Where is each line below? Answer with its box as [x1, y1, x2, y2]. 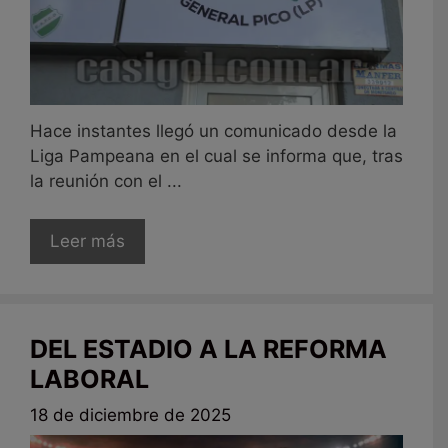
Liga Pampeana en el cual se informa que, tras [30, 145, 403, 166]
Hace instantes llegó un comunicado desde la [30, 120, 397, 141]
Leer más [50, 231, 125, 252]
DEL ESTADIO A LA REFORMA [30, 334, 387, 365]
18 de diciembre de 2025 [30, 404, 231, 425]
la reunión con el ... [30, 170, 182, 191]
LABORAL [30, 364, 149, 395]
